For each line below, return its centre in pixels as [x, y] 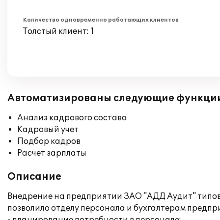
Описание [34, 177]
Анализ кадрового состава [72, 118]
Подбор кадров [49, 141]
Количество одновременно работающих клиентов [101, 20]
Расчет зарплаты [52, 153]
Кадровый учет [48, 130]
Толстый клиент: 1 [59, 31]
